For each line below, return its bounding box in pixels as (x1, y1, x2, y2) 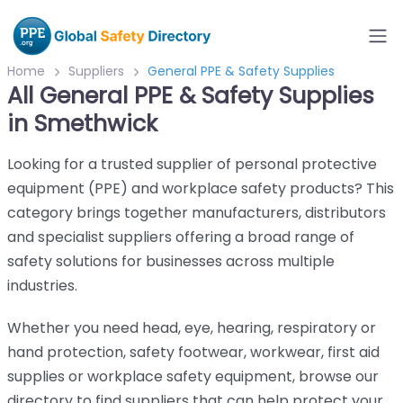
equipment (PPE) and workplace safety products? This (7, 178, 394, 199)
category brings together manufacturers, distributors (7, 202, 386, 223)
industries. (7, 275, 77, 296)
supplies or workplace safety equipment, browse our (7, 366, 379, 387)
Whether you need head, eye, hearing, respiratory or (7, 318, 376, 338)
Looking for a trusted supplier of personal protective (7, 154, 377, 175)
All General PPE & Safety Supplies (7, 80, 374, 112)
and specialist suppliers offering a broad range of (7, 227, 354, 247)
